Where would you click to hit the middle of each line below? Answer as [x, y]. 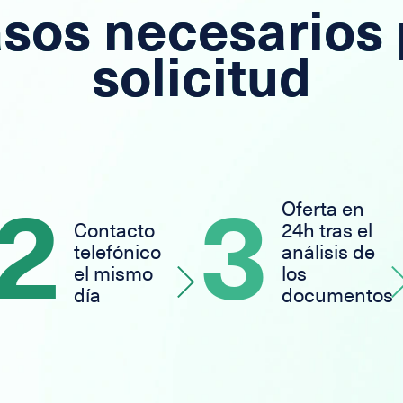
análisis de [328, 253]
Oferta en [323, 210]
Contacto [114, 231]
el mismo [113, 274]
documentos [337, 296]
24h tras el [327, 231]
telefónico [117, 253]
